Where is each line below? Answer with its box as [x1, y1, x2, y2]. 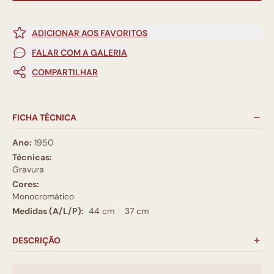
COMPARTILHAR [32, 66, 98, 78]
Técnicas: [12, 151, 52, 163]
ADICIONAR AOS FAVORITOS [32, 27, 147, 39]
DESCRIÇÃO [12, 234, 61, 246]
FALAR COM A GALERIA [32, 46, 127, 58]
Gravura [12, 163, 44, 175]
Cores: [12, 178, 39, 190]
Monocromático [12, 190, 74, 202]
